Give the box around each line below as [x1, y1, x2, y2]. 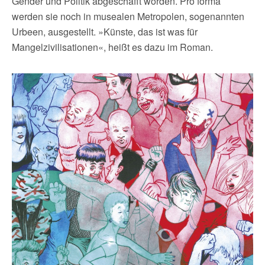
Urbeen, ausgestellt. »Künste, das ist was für [12, 24, 198, 38]
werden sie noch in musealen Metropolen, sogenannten [12, 9, 244, 23]
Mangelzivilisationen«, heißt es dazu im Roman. [12, 40, 213, 54]
